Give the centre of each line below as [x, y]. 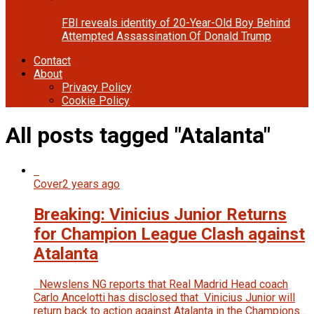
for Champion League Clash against [169, 234]
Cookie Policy [96, 100]
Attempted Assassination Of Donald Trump [166, 36]
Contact [52, 60]
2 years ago [91, 184]
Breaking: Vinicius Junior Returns [160, 214]
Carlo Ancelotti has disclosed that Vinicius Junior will [164, 297]
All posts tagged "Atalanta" [138, 136]
